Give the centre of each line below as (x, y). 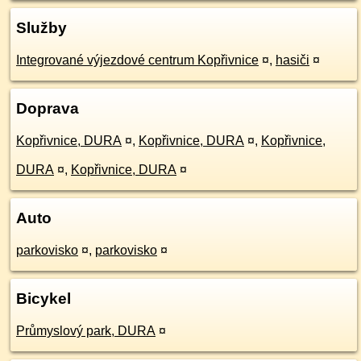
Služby (41, 28)
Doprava (48, 108)
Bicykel (44, 299)
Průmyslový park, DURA (86, 331)
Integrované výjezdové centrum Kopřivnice (137, 60)
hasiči (293, 60)
